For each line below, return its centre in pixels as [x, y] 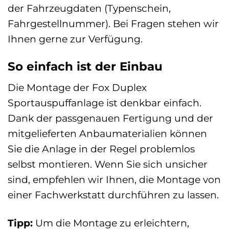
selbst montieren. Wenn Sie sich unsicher [108, 164]
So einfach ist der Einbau [85, 66]
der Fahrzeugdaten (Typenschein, [89, 8]
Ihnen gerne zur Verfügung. [75, 39]
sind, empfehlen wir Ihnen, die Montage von [114, 180]
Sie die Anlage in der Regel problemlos [101, 149]
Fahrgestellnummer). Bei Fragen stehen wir [113, 23]
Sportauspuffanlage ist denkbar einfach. [105, 103]
